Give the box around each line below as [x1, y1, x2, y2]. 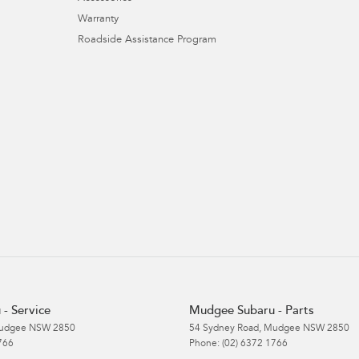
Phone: [189, 338, 222, 349]
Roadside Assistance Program [77, 34, 216, 46]
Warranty [77, 14, 119, 25]
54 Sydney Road [189, 323, 259, 333]
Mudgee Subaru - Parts [189, 305, 314, 317]
